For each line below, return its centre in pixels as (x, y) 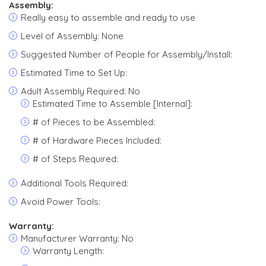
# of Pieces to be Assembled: (94, 122)
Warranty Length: (68, 251)
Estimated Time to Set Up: (74, 73)
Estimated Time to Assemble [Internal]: (113, 104)
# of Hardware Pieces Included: (97, 140)
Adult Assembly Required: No (80, 91)
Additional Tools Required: (75, 183)
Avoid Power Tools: (61, 202)
